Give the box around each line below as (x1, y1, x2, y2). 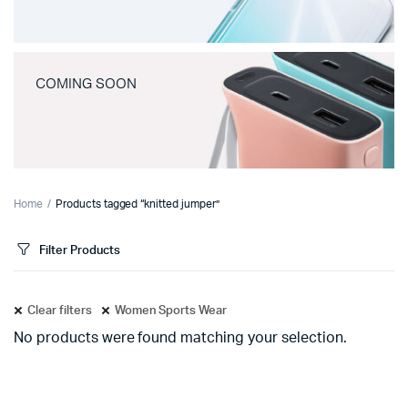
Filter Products (39, 244, 120, 257)
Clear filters (27, 305, 92, 317)
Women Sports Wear (114, 305, 228, 317)
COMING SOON (36, 75, 137, 93)
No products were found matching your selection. (14, 331, 347, 345)
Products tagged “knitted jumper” (55, 199, 219, 209)
